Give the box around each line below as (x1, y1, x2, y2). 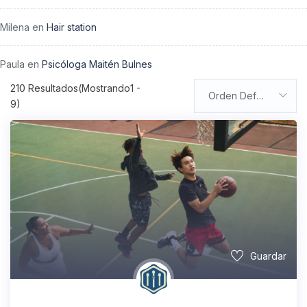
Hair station (47, 21, 97, 33)
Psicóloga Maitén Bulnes (42, 58, 152, 70)
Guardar (250, 250, 286, 262)
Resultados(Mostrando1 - (25, 82, 140, 94)
